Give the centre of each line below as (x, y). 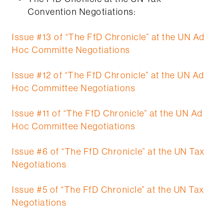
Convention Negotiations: (82, 12)
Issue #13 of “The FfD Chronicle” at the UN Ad (109, 37)
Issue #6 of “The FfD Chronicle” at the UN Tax (109, 152)
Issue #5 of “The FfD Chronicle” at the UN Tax (108, 190)
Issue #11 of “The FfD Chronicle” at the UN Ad (108, 113)
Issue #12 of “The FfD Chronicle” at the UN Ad (108, 75)
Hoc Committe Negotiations (71, 50)
